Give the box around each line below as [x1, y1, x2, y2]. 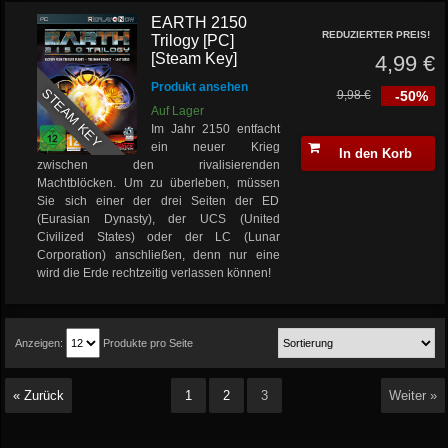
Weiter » [388, 388, 437, 403]
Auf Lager [151, 104, 205, 118]
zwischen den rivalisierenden [37, 158, 280, 172]
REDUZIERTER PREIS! [321, 29, 430, 40]
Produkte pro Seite [103, 337, 194, 349]
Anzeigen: [15, 337, 64, 349]
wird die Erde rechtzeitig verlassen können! [37, 266, 275, 280]
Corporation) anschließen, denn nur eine [37, 248, 280, 262]
